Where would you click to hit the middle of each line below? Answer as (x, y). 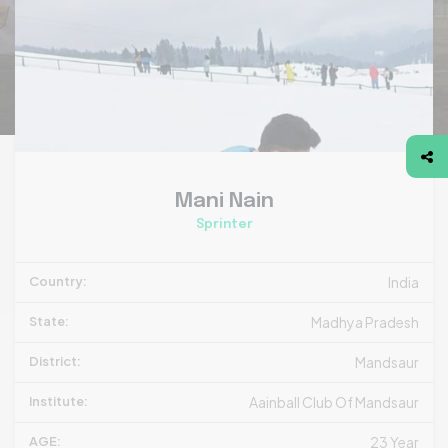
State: (49, 321)
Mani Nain (224, 201)
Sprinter (224, 224)
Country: (58, 281)
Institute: (58, 401)
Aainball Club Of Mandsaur (334, 402)
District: (55, 361)
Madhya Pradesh (365, 322)
